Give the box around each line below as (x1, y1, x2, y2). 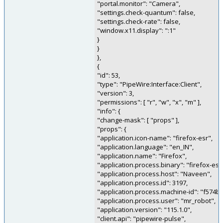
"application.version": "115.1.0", (97, 205, 192, 214)
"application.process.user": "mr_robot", (97, 196, 216, 205)
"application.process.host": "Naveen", (97, 169, 212, 178)
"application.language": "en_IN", (97, 142, 194, 151)
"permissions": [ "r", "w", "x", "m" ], (97, 98, 201, 107)
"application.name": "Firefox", (97, 151, 187, 160)
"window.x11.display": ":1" (97, 26, 176, 35)
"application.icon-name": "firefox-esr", (97, 133, 213, 142)
